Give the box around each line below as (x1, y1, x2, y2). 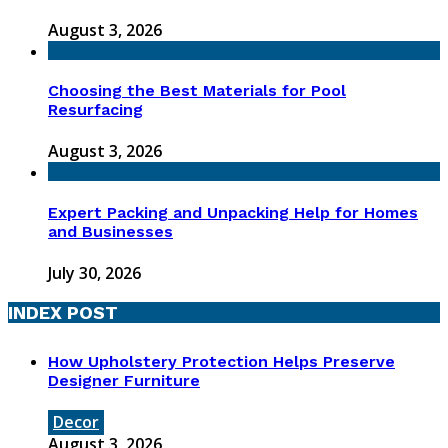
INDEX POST (8, 301, 118, 323)
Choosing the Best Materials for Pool (48, 81, 346, 101)
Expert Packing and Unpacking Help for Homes (48, 202, 418, 222)
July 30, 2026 (48, 261, 141, 284)
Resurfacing (48, 100, 143, 120)
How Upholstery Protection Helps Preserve (48, 351, 395, 371)
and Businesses (48, 221, 173, 241)
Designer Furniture (48, 370, 200, 390)
